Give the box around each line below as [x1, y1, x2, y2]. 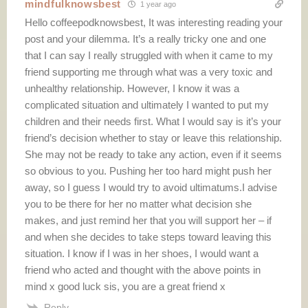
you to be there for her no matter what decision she [25, 197, 252, 210]
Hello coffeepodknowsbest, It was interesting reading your [25, 16, 283, 28]
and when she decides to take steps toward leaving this [25, 230, 272, 243]
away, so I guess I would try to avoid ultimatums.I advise [25, 181, 277, 193]
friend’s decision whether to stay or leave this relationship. [25, 131, 282, 144]
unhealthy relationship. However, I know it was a [25, 82, 239, 94]
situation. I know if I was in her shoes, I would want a [25, 247, 258, 259]
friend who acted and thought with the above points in [25, 263, 261, 276]
